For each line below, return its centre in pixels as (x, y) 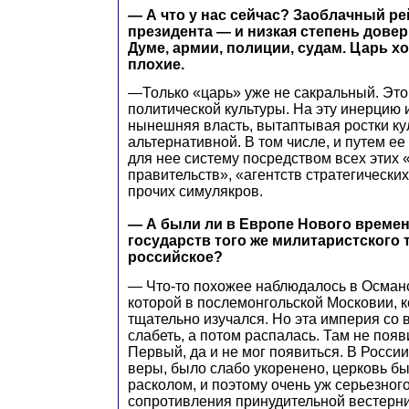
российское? (175, 257)
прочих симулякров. (195, 192)
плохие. (156, 64)
